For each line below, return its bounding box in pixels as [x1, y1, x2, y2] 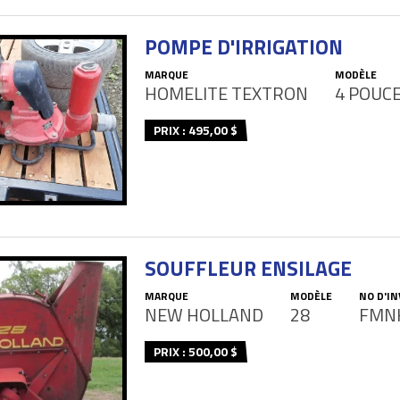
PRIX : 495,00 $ [154, 121, 237, 140]
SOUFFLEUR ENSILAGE [145, 252, 352, 284]
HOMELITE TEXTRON [145, 79, 308, 108]
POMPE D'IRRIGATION [145, 31, 343, 63]
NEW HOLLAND [145, 300, 263, 329]
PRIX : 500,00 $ [154, 341, 237, 361]
